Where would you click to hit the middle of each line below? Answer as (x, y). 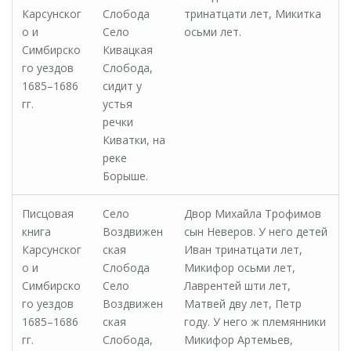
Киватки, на (134, 140)
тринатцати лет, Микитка (253, 14)
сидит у (122, 86)
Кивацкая (128, 50)
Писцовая (48, 213)
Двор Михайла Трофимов (253, 213)
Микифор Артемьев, (239, 340)
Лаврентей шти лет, (237, 286)
